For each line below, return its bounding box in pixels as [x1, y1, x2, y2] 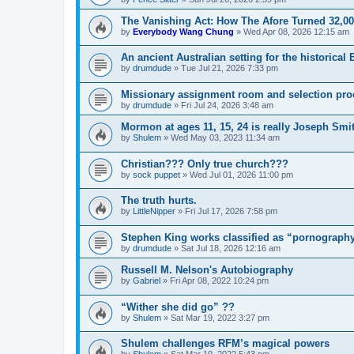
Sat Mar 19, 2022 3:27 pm [171, 312, 269, 322]
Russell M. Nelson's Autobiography [121, 263, 293, 276]
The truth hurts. [121, 194, 197, 207]
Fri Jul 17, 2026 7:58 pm [185, 206, 277, 217]
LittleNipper [133, 206, 175, 217]
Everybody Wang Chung [133, 26, 234, 36]
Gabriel [133, 275, 160, 285]
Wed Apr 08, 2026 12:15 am [243, 26, 349, 36]
